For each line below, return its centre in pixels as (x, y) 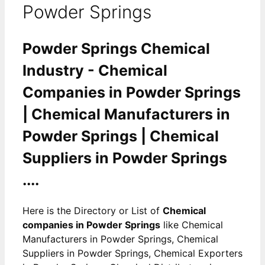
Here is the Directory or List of (93, 210)
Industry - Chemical (95, 70)
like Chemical (192, 224)
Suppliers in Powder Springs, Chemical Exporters (132, 253)
